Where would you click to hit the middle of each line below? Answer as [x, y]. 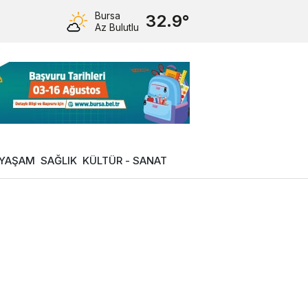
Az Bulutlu [117, 27]
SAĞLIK [59, 161]
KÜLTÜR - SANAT [125, 161]
